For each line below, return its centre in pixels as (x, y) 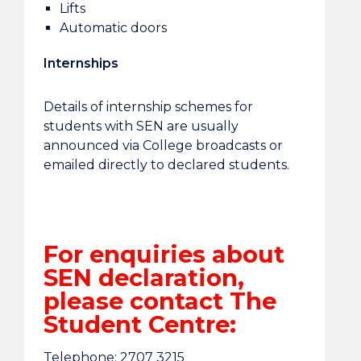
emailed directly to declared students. (166, 165)
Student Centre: (139, 324)
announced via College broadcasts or (163, 145)
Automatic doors (113, 28)
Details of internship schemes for (148, 107)
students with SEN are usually (141, 126)
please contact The (160, 301)
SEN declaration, (143, 278)
